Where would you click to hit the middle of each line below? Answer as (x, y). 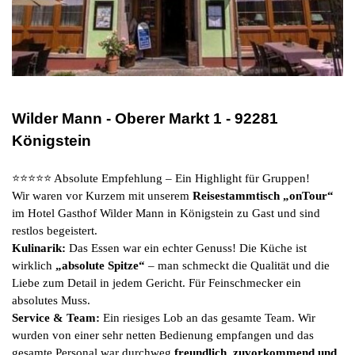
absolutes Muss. (51, 301)
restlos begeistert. (55, 231)
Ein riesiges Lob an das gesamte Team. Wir (208, 318)
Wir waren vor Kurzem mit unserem (102, 196)
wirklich (34, 266)
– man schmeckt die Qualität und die (237, 266)
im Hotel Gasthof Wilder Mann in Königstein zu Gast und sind (166, 214)
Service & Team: (56, 318)
